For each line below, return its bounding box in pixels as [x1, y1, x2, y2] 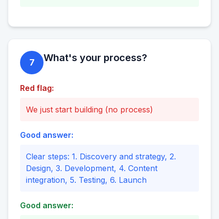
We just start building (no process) [26, 105, 153, 115]
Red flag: [20, 83, 54, 93]
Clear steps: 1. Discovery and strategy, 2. [26, 152, 176, 162]
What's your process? [44, 52, 147, 64]
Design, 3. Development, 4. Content [26, 163, 157, 174]
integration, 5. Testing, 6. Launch [26, 175, 147, 185]
